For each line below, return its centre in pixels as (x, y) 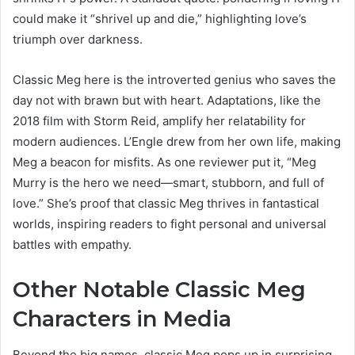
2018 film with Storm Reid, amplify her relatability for (159, 121)
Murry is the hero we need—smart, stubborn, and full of (168, 183)
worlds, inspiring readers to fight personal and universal (170, 224)
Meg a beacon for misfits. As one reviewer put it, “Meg (164, 162)
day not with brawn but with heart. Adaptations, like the (167, 101)
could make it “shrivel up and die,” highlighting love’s (160, 19)
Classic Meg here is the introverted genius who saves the (174, 80)
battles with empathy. (72, 245)
